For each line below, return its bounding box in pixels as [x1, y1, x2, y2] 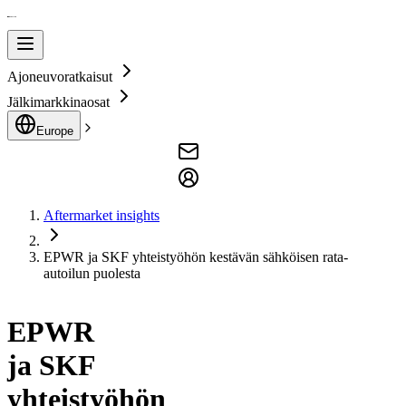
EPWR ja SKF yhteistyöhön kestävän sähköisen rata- [43, 249, 348, 265]
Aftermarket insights [43, 208, 159, 223]
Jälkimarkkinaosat [7, 94, 110, 110]
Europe [36, 124, 73, 138]
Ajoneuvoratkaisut [7, 69, 112, 84]
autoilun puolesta [43, 266, 140, 281]
